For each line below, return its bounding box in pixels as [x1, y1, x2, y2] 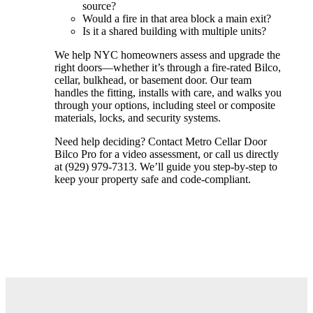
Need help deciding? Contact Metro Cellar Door [54, 135, 267, 147]
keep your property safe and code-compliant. [54, 173, 251, 185]
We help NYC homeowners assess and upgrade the [54, 48, 280, 61]
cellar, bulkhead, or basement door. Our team [54, 73, 252, 86]
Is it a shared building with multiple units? [82, 24, 266, 37]
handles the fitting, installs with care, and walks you [54, 86, 282, 99]
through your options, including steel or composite [54, 99, 275, 111]
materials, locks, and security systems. [54, 111, 221, 124]
